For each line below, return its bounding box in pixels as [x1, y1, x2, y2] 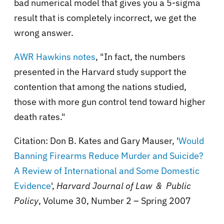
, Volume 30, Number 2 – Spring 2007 [38, 194, 191, 206]
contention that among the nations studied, [14, 80, 186, 92]
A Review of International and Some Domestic [14, 164, 199, 176]
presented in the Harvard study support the [14, 65, 186, 77]
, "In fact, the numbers [95, 50, 185, 62]
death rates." [14, 110, 65, 122]
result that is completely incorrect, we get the [14, 11, 196, 23]
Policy [14, 194, 38, 206]
